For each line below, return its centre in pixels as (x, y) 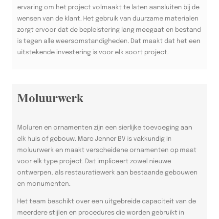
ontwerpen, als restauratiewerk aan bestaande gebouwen (107, 173)
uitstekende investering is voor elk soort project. (93, 52)
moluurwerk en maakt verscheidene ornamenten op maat (107, 150)
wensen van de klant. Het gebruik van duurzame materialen (108, 19)
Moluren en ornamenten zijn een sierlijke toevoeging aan (105, 128)
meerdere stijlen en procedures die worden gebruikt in (101, 213)
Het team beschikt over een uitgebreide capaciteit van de (107, 201)
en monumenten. (44, 184)
